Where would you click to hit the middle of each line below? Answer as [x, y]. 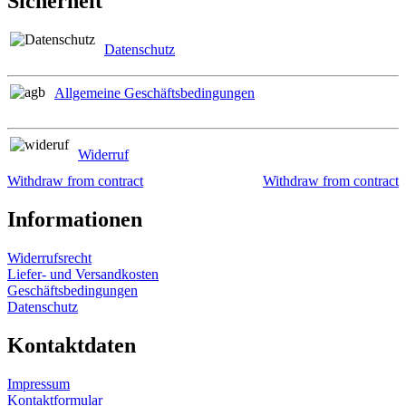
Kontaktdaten [72, 346]
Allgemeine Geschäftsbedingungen [155, 93]
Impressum [39, 384]
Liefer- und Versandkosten [83, 275]
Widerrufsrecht [49, 258]
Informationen [75, 220]
